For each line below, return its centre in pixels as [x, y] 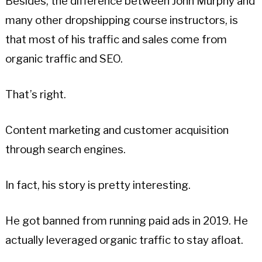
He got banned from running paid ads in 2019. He [126, 221]
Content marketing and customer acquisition [117, 130]
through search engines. [65, 150]
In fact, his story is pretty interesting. [98, 185]
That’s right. [35, 95]
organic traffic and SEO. [64, 59]
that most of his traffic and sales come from [116, 40]
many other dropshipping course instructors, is [121, 20]
